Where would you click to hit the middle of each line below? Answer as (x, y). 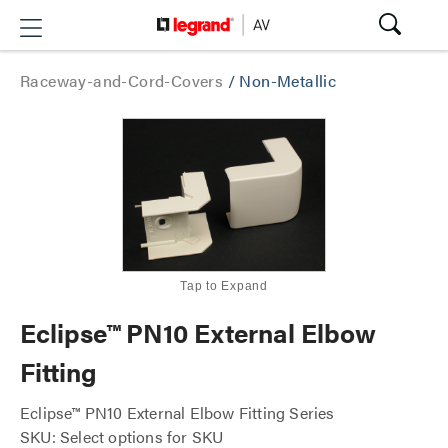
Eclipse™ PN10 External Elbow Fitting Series (177, 412)
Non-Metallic (288, 80)
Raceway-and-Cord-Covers (124, 80)
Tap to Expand (224, 285)
